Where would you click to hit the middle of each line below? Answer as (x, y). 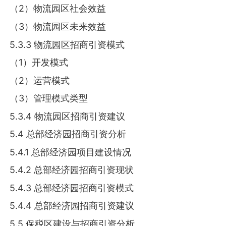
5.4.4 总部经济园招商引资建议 (72, 206)
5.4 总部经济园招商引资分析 (68, 134)
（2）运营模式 (40, 80)
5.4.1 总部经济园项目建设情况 (71, 152)
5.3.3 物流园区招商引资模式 (67, 44)
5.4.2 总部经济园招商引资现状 (72, 170)
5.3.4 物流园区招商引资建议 (68, 116)
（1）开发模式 (39, 63)
